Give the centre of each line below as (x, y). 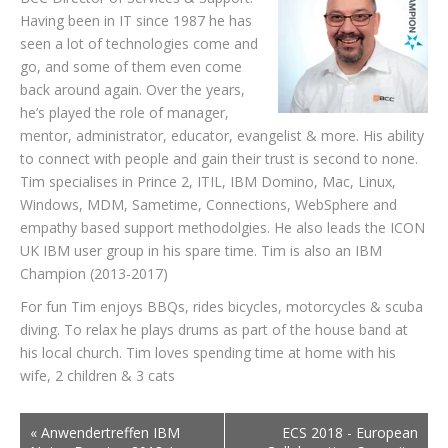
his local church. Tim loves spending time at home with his (208, 353)
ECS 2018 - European (350, 433)
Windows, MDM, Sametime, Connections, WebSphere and (208, 205)
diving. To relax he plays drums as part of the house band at (214, 330)
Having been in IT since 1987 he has (136, 21)
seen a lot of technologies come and (139, 44)
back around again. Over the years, (132, 90)
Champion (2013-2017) (94, 274)
